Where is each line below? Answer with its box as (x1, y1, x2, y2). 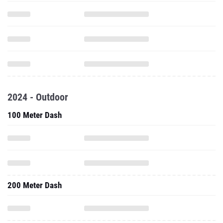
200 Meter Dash (7, 180, 62, 190)
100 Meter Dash (7, 110, 62, 120)
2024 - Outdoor (7, 91, 68, 103)
